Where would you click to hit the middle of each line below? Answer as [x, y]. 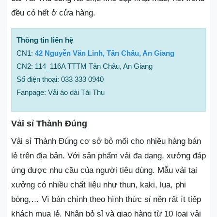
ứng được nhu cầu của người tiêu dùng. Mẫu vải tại [104, 170]
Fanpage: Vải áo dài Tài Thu [61, 92]
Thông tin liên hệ [45, 40]
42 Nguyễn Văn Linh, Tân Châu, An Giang [105, 53]
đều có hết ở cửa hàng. [53, 13]
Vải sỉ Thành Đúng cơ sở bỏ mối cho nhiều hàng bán [106, 141]
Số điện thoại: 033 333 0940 [60, 79]
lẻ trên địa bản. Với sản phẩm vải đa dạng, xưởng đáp [108, 156]
